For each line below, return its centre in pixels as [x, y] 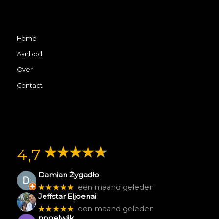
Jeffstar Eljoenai [67, 197]
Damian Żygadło [69, 175]
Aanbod [29, 54]
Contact [29, 85]
